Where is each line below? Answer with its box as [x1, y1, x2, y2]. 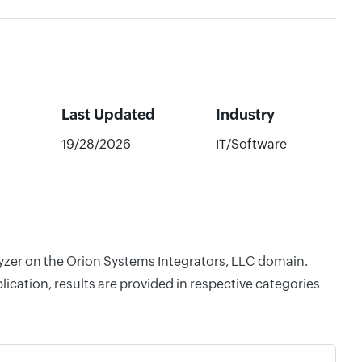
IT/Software [215, 137, 287, 152]
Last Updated [61, 106, 155, 123]
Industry [215, 106, 275, 123]
